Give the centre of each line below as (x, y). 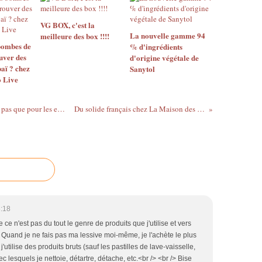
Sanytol (142, 69)
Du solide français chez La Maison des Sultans (201, 109)
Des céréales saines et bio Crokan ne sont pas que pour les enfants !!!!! (61, 109)
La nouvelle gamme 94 (167, 35)
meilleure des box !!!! (75, 36)
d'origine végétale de (164, 58)
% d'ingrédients (156, 46)
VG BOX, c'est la (68, 25)
